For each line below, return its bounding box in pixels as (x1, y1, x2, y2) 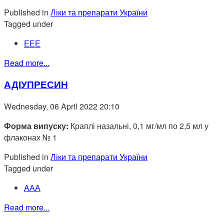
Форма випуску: (4, 119, 68, 131)
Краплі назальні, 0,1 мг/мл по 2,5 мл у (68, 119, 208, 131)
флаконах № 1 (4, 131, 57, 143)
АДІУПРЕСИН (4, 77, 68, 91)
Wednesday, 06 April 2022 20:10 (4, 100, 119, 112)
